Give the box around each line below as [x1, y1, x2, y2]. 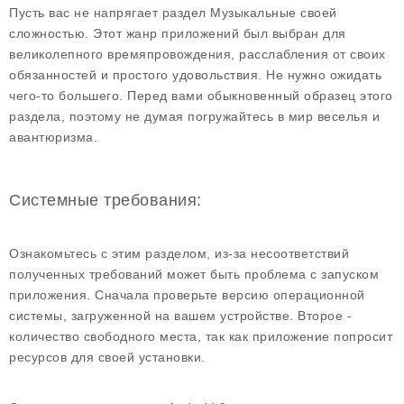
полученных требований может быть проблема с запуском [9, 267, 379, 281]
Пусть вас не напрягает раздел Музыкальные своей [9, 5, 337, 20]
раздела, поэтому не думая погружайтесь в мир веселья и [9, 109, 380, 124]
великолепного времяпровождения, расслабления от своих [9, 47, 386, 61]
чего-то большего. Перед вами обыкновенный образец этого [9, 88, 393, 103]
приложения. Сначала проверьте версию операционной [9, 288, 365, 302]
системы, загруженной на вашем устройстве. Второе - [9, 308, 352, 323]
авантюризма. [9, 130, 97, 144]
